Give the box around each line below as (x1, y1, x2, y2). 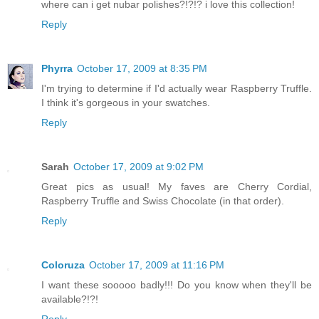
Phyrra (41, 62, 73, 74)
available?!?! (41, 293, 98, 305)
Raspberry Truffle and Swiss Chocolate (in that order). (41, 194, 284, 206)
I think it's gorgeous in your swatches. (41, 96, 210, 108)
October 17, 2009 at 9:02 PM (73, 160, 204, 172)
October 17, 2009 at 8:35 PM (77, 62, 207, 74)
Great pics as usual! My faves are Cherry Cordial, (41, 180, 312, 192)
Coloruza (41, 258, 85, 271)
